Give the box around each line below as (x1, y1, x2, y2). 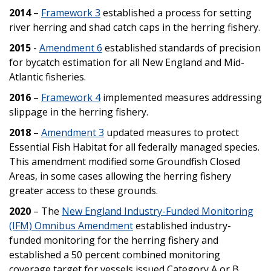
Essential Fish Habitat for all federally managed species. (9, 140, 260, 154)
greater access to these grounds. (9, 183, 158, 197)
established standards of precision (102, 41, 261, 54)
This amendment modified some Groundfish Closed (9, 154, 240, 168)
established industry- (133, 218, 231, 232)
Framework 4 (41, 90, 100, 104)
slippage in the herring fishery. (9, 105, 148, 119)
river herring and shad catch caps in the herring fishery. (9, 20, 260, 34)
